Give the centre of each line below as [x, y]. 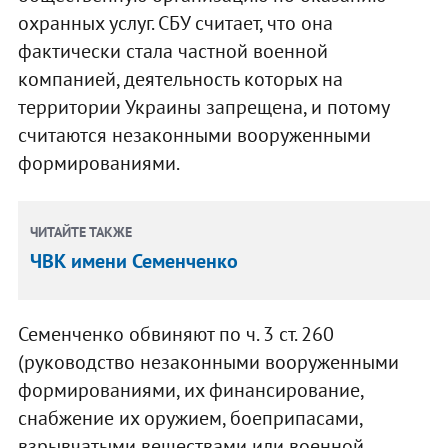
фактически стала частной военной [172, 51]
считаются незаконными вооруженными [194, 135]
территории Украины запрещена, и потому [203, 107]
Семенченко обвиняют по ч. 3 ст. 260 [175, 334]
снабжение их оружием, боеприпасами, [189, 418]
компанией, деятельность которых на [180, 79]
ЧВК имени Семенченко [134, 261]
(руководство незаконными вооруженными [208, 362]
